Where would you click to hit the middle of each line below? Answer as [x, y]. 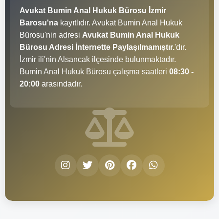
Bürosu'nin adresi [51, 35]
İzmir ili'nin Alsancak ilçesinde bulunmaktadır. [98, 59]
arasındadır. [61, 84]
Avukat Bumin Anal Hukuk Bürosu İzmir [93, 10]
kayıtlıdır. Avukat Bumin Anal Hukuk [120, 22]
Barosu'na [39, 22]
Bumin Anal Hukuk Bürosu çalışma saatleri [94, 71]
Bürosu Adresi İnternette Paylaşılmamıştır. [97, 47]
